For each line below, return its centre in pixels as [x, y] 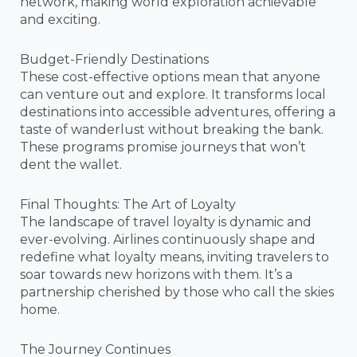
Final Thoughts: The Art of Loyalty [128, 204]
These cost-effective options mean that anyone [170, 76]
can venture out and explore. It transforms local [173, 94]
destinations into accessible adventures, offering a [178, 112]
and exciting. [60, 19]
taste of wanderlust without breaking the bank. [172, 129]
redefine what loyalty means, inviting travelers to [175, 257]
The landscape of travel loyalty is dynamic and [166, 222]
